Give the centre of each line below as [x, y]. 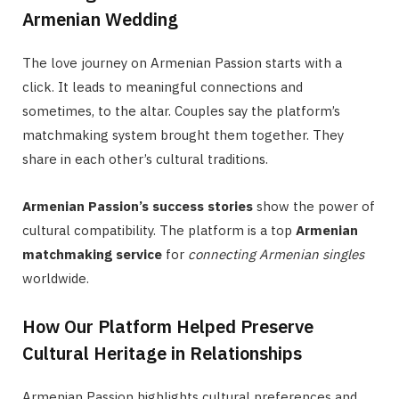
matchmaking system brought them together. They [183, 134]
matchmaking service [92, 254]
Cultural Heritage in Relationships [162, 353]
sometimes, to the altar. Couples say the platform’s [181, 110]
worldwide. [56, 278]
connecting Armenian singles [276, 254]
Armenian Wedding [100, 19]
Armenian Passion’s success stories [138, 206]
